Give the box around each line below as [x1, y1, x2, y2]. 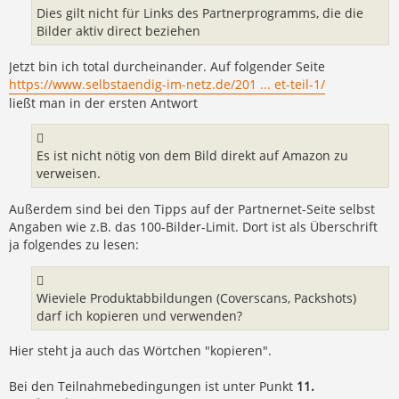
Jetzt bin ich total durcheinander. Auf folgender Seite [9, 57, 325, 75]
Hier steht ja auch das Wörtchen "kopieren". [9, 342, 272, 360]
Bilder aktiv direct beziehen [37, 22, 200, 40]
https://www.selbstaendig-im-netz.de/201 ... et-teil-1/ [9, 75, 325, 93]
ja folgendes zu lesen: [9, 236, 139, 254]
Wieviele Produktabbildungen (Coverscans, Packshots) [37, 289, 356, 306]
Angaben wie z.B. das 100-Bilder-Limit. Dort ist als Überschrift [9, 218, 378, 236]
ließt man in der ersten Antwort [9, 94, 198, 111]
